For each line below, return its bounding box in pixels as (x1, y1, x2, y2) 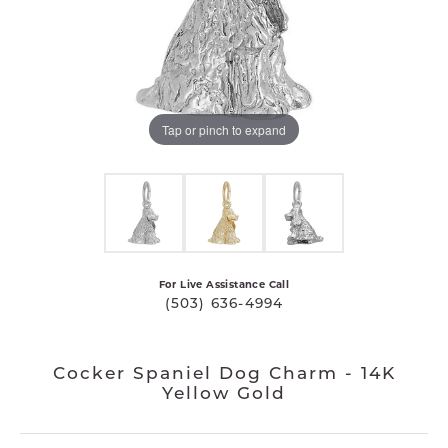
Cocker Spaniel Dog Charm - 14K (52, 366, 396, 383)
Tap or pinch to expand (162, 120, 286, 138)
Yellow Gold (162, 386, 286, 403)
